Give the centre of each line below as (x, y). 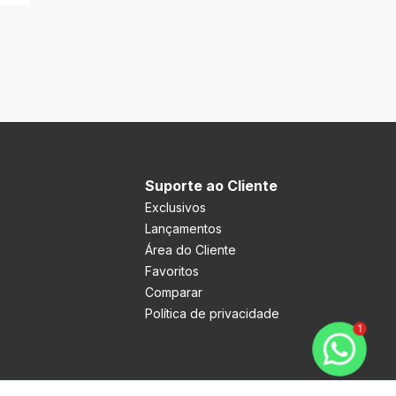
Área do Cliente (190, 250)
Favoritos (172, 271)
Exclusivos (175, 207)
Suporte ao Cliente (211, 186)
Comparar (174, 292)
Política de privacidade (212, 313)
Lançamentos (183, 228)
